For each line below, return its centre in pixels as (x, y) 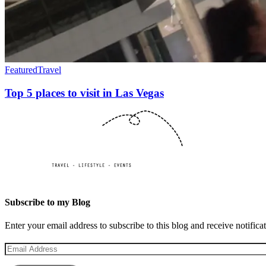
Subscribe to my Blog (47, 202)
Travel (49, 69)
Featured (21, 69)
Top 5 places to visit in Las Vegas (84, 93)
